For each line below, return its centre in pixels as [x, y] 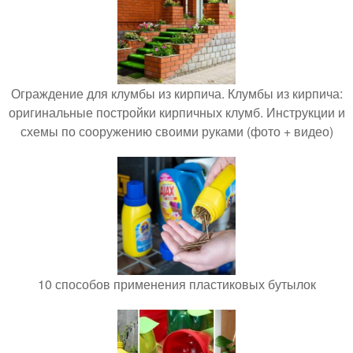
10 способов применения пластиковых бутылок [176, 284]
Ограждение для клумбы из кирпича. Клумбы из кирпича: [176, 94]
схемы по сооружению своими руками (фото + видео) [176, 132]
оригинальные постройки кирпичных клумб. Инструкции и [176, 113]
